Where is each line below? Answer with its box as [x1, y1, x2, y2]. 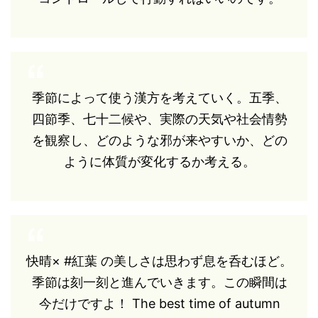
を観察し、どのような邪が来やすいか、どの [31, 132, 287, 148]
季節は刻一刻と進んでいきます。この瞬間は [31, 274, 287, 290]
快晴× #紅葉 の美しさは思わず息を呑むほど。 [26, 253, 292, 268]
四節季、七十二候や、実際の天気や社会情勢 [31, 111, 287, 126]
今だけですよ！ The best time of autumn [38, 295, 280, 311]
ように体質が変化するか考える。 [63, 153, 256, 169]
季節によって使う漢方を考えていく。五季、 [31, 89, 287, 105]
